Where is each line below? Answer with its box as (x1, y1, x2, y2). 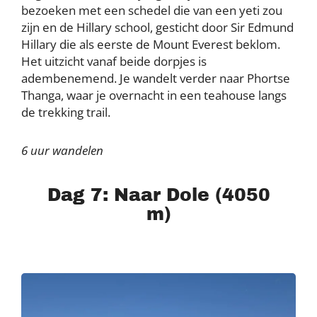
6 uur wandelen (21, 142, 103, 159)
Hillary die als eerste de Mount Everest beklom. (21, 36, 280, 53)
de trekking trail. (21, 104, 110, 121)
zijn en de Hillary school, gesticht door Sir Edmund (21, 19, 294, 36)
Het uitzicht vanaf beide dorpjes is (21, 53, 207, 70)
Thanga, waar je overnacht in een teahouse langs (21, 87, 287, 104)
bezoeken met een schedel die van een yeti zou (21, 2, 282, 19)
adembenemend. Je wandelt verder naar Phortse (21, 70, 290, 87)
